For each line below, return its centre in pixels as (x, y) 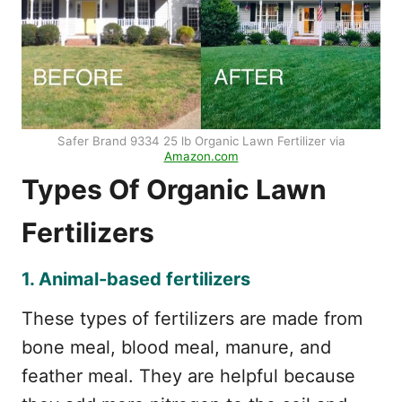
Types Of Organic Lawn (174, 189)
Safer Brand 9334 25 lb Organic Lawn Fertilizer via (201, 140)
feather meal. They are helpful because (188, 376)
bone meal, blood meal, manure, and (176, 347)
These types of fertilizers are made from (192, 318)
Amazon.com (201, 156)
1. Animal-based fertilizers (136, 279)
